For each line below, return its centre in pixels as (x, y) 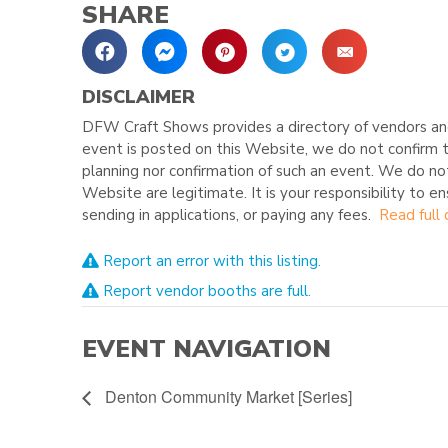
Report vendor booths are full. (205, 291)
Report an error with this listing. (210, 261)
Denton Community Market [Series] (226, 397)
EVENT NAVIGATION (206, 349)
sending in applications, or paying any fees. (230, 215)
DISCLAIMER (138, 97)
